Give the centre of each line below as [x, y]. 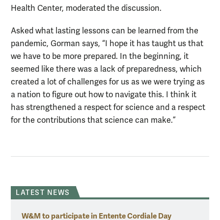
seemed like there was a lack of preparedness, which [106, 69]
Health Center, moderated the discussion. [86, 9]
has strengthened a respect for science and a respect [108, 107]
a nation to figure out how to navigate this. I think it [104, 95]
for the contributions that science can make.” [93, 120]
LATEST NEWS [43, 192]
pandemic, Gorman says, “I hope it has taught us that [107, 43]
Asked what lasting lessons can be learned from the [105, 31]
